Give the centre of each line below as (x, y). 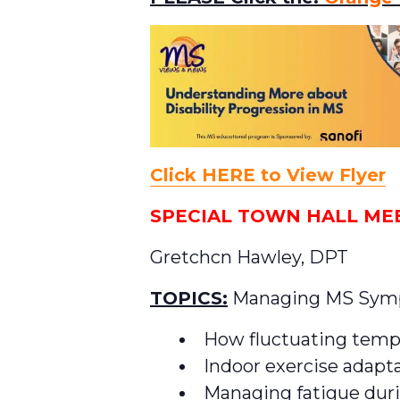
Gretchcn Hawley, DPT (249, 257)
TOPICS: (189, 298)
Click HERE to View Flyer (268, 175)
